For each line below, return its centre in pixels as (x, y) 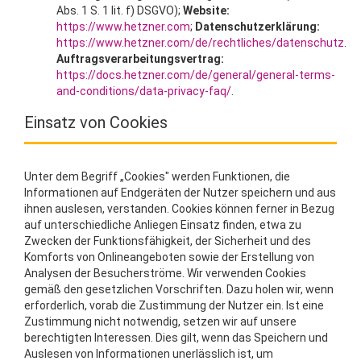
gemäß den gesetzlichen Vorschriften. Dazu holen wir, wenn (179, 289)
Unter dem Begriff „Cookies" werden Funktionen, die (157, 176)
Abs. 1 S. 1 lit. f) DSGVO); (120, 10)
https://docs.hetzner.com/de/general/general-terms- (196, 75)
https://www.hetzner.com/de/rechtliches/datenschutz (200, 43)
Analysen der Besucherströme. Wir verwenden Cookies (165, 273)
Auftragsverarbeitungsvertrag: (140, 59)
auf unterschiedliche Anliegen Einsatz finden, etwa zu (163, 225)
